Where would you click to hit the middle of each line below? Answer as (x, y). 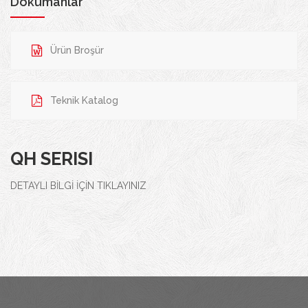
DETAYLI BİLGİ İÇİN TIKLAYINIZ (78, 186)
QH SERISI (52, 159)
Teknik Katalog (84, 100)
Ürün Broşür (77, 50)
